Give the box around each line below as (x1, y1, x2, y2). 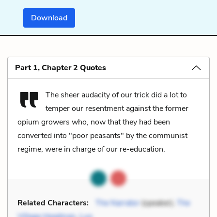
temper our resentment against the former (46, 103, 188, 114)
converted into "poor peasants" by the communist (17, 130, 187, 141)
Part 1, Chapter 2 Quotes (15, 62, 106, 73)
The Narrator (95, 197, 139, 208)
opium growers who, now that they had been (17, 116, 170, 127)
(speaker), (139, 197, 177, 208)
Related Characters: (17, 197, 89, 208)
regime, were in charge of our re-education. (17, 143, 165, 155)
